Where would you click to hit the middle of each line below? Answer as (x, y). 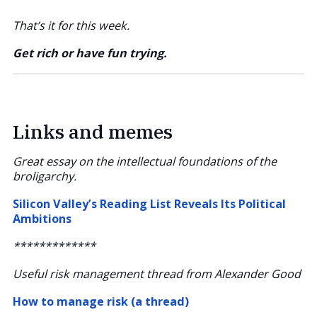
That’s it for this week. (71, 25)
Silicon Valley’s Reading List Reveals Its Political (149, 203)
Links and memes (93, 131)
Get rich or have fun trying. (90, 53)
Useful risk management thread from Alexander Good (157, 273)
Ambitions (42, 218)
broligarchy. (45, 176)
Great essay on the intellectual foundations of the (145, 161)
